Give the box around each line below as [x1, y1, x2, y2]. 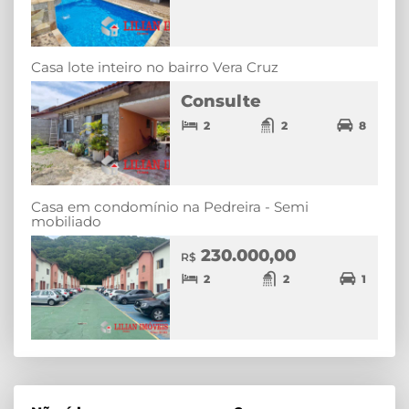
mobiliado [31, 212, 101, 230]
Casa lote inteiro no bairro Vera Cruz [31, 58, 278, 76]
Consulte [181, 90, 262, 112]
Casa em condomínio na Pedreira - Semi [31, 197, 309, 215]
